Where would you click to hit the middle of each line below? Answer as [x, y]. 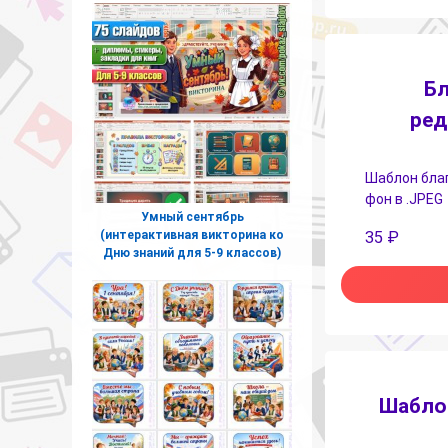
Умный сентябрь [192, 216]
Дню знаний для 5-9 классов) [192, 252]
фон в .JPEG [404, 199]
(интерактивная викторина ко [192, 234]
